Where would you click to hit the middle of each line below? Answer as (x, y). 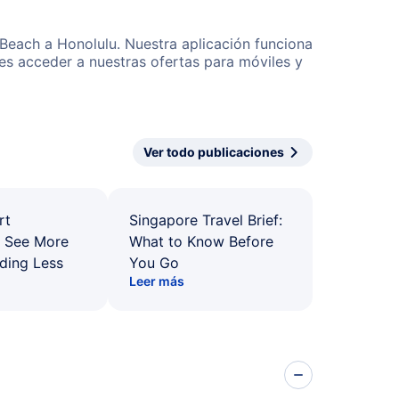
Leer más (157, 281)
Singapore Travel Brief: (206, 220)
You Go (154, 263)
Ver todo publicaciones (214, 152)
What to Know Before (201, 241)
